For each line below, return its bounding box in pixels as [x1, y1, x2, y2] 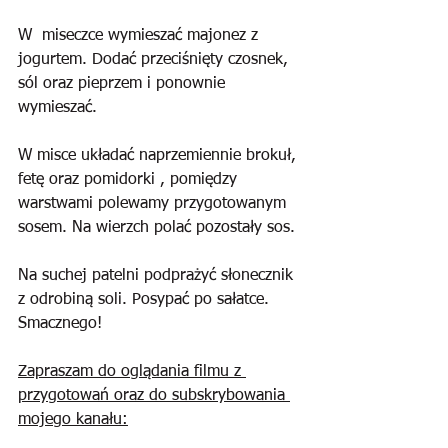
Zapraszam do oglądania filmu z [18, 364, 246, 380]
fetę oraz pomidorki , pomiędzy [18, 172, 242, 188]
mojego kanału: [18, 412, 128, 428]
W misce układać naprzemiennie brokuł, [18, 148, 301, 164]
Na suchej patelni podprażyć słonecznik [18, 268, 298, 284]
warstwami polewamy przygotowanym [18, 196, 291, 212]
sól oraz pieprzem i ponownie [18, 76, 230, 92]
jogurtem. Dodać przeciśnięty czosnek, [18, 52, 293, 68]
